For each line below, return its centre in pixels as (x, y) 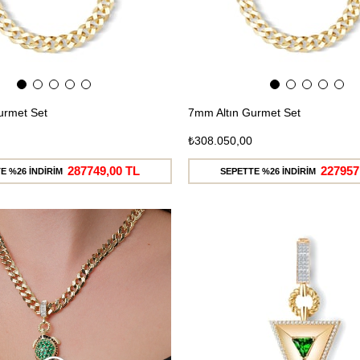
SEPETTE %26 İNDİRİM (268, 171)
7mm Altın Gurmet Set (244, 112)
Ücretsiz (134, 240)
